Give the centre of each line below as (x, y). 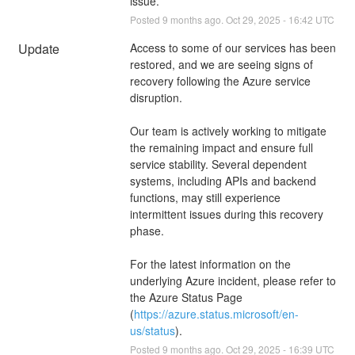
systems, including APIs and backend (223, 180)
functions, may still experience (205, 197)
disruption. (156, 97)
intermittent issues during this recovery (226, 214)
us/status (152, 330)
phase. (147, 230)
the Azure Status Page (186, 297)
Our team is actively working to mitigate (228, 130)
